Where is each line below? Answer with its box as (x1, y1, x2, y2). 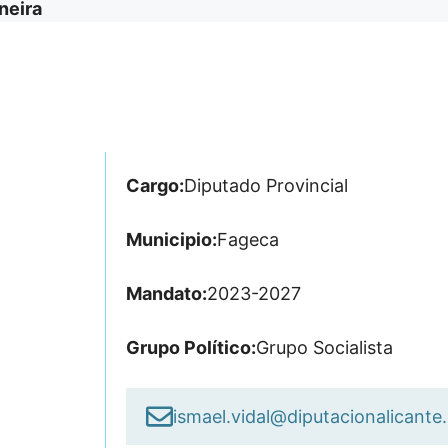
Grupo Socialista (255, 337, 393, 359)
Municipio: (125, 229, 217, 251)
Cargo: (125, 175, 184, 197)
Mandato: (125, 283, 207, 305)
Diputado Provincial (183, 175, 348, 197)
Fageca (216, 229, 279, 251)
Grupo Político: (125, 337, 256, 359)
